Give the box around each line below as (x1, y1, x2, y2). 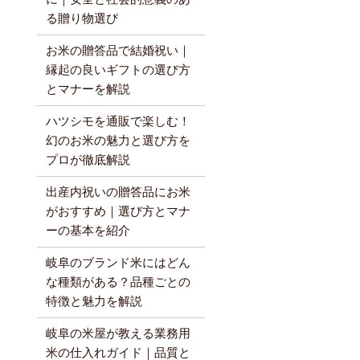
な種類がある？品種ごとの (45, 276, 190, 289)
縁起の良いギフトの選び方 (45, 63, 190, 77)
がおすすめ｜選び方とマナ (45, 205, 190, 219)
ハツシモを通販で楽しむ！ (45, 115, 190, 129)
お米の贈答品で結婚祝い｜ (45, 44, 190, 58)
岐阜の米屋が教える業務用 (45, 327, 190, 341)
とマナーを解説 (45, 83, 130, 96)
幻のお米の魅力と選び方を (45, 134, 190, 148)
